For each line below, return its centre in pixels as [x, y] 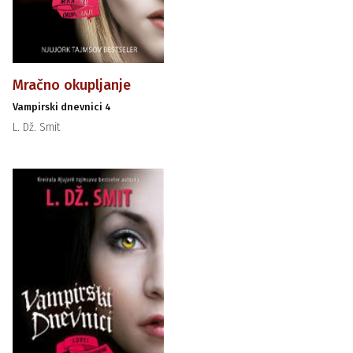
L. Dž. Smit [36, 127]
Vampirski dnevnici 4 [61, 106]
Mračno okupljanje [71, 85]
